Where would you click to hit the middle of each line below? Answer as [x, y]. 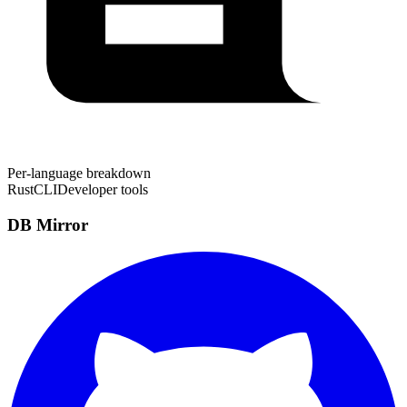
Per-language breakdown [79, 173]
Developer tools [103, 189]
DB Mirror [48, 224]
